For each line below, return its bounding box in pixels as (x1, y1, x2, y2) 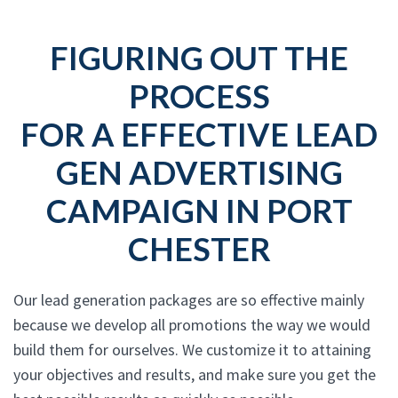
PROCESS (128, 76, 270, 115)
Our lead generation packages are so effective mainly (13, 290, 364, 310)
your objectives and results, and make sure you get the (13, 364, 376, 385)
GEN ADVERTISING (55, 153, 343, 192)
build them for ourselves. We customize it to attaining (13, 339, 371, 360)
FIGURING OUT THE (50, 38, 348, 77)
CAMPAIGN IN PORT (45, 191, 353, 230)
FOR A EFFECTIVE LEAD (20, 115, 378, 154)
